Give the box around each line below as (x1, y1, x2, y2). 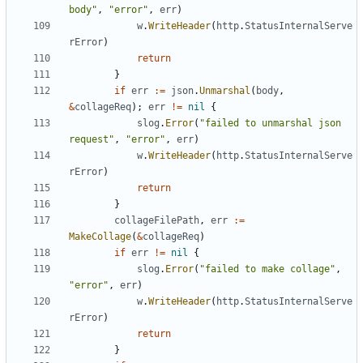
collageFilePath (114, 215, 199, 227)
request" (69, 134, 114, 146)
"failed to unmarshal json (199, 117, 341, 130)
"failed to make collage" (199, 263, 335, 275)
